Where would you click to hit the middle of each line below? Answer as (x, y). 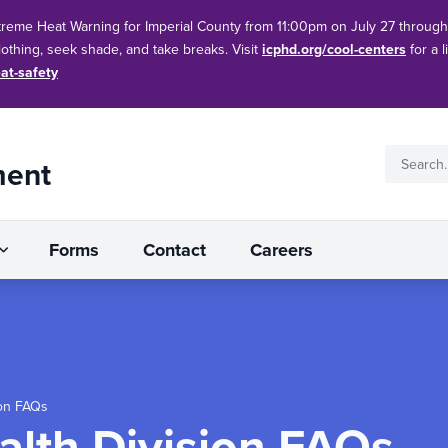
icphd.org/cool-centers (334, 49)
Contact (174, 250)
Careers (281, 250)
